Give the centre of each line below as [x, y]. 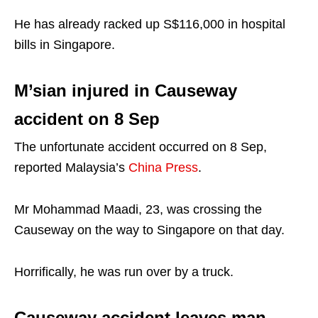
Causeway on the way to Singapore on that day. [149, 230]
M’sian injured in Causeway [126, 90]
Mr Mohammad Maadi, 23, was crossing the [138, 209]
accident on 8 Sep [87, 119]
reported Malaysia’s [71, 167]
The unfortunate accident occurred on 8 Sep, [141, 147]
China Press [163, 167]
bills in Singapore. [65, 44]
